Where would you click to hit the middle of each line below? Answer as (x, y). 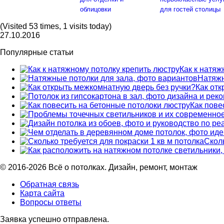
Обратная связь (49, 184)
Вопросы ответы (51, 202)
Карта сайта (42, 193)
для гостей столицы (190, 9)
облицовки (95, 9)
